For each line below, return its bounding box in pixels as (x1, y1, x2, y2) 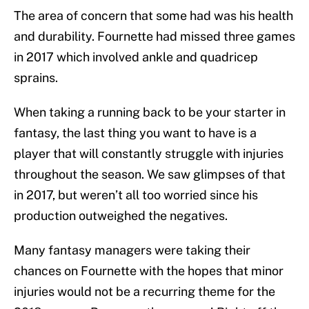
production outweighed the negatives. (14, 208, 228, 223)
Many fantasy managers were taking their (14, 243, 250, 258)
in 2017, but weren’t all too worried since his (14, 188, 258, 203)
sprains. (14, 70, 58, 86)
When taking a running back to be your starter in (14, 105, 286, 120)
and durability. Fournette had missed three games (14, 29, 295, 44)
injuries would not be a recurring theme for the (14, 284, 275, 299)
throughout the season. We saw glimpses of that (14, 167, 286, 182)
